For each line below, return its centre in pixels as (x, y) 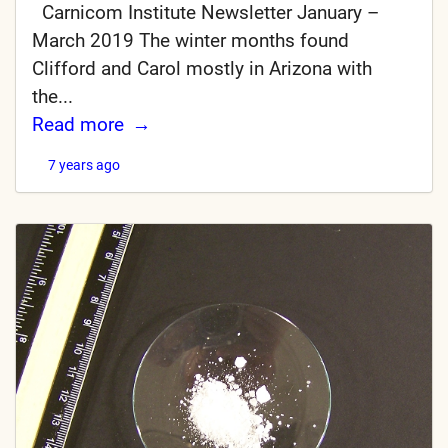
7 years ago (84, 165)
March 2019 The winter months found (190, 41)
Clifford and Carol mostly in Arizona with (202, 69)
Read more (78, 125)
